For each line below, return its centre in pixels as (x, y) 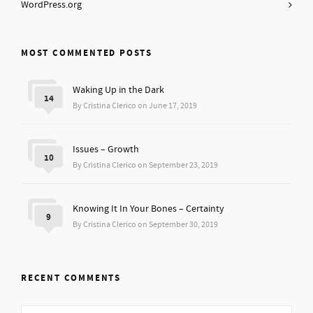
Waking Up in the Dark (118, 90)
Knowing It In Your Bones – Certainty (148, 209)
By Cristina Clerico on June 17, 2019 (135, 106)
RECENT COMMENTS (71, 278)
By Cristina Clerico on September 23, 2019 (145, 165)
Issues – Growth (106, 150)
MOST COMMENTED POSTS (87, 53)
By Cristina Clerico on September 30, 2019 (145, 225)
